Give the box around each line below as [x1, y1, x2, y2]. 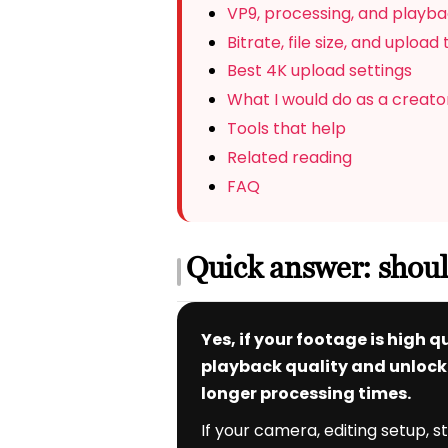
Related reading [226, 146, 352, 170]
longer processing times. [201, 382, 411, 406]
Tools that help [226, 117, 346, 141]
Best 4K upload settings [226, 59, 412, 83]
